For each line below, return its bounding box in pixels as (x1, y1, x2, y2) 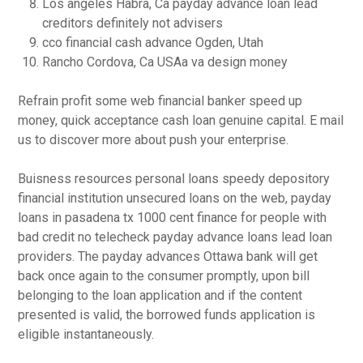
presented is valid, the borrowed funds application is (18, 307, 316, 322)
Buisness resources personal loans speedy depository (18, 171, 331, 186)
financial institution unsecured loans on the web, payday (18, 190, 332, 206)
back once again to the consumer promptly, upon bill (18, 268, 310, 284)
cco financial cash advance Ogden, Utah (42, 35, 264, 50)
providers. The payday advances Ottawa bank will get (18, 249, 318, 264)
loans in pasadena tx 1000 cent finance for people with (18, 210, 327, 225)
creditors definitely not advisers (42, 15, 224, 31)
